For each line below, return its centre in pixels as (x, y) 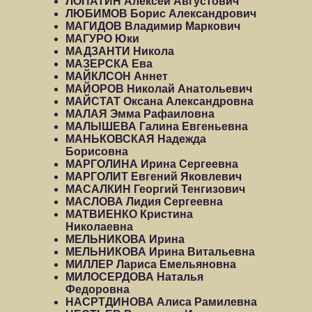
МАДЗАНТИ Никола (120, 51)
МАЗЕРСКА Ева (109, 64)
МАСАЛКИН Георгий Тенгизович (155, 189)
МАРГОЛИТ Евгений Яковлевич (154, 177)
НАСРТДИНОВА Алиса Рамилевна (161, 302)
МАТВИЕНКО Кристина (129, 214)
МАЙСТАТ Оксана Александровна (159, 101)
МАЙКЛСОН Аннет (117, 76)
